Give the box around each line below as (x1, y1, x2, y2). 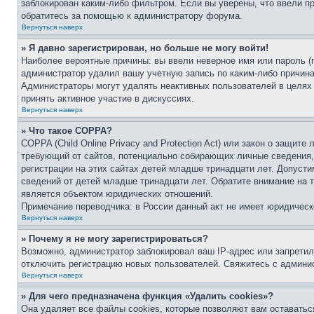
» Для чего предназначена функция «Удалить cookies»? (21, 291, 273, 301)
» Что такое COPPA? (21, 125, 112, 136)
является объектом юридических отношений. (21, 189, 213, 199)
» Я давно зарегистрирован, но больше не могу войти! (21, 43, 268, 53)
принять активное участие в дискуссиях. (21, 93, 194, 104)
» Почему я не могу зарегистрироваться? (21, 233, 208, 244)
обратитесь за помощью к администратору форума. (21, 11, 243, 21)
